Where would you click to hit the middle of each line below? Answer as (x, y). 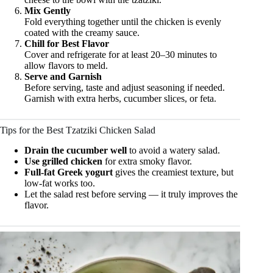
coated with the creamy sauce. (82, 32)
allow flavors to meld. (66, 65)
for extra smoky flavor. (147, 161)
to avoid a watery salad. (173, 150)
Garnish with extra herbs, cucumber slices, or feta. (120, 98)
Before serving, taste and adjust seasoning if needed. (125, 87)
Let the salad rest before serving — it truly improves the (131, 194)
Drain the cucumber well (76, 150)
